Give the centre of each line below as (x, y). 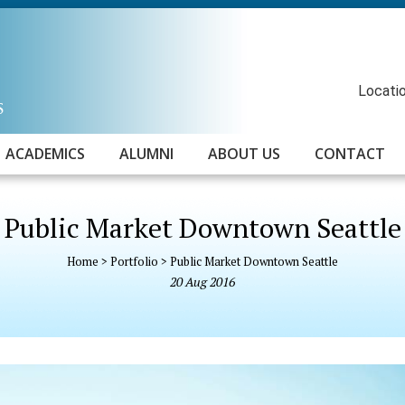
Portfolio (134, 261)
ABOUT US (244, 154)
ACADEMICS (45, 154)
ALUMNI (146, 154)
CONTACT (350, 154)
